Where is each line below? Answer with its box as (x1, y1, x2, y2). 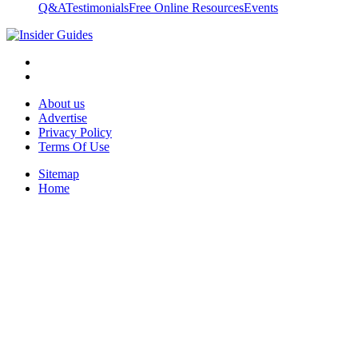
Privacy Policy (38, 125, 112, 139)
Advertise (38, 110, 87, 125)
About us (38, 96, 85, 110)
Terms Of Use (38, 139, 109, 153)
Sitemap (38, 166, 79, 181)
